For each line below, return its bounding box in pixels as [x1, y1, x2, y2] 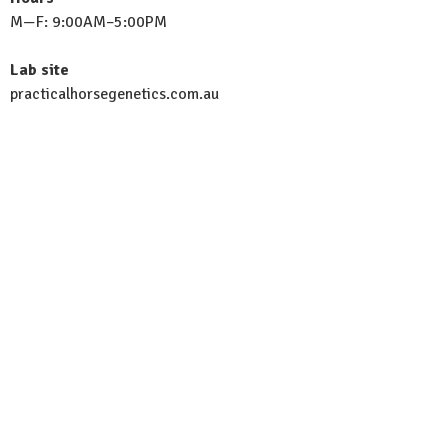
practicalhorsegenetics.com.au [10, 84, 219, 104]
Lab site [10, 60, 69, 80]
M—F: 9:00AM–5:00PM [10, 12, 167, 32]
